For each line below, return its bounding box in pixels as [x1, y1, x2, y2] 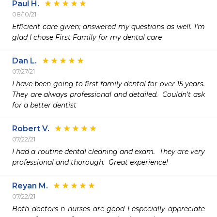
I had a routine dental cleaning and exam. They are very [12, 147, 205, 156]
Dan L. [12, 56, 37, 65]
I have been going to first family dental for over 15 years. [12, 79, 205, 88]
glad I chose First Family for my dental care [12, 33, 164, 42]
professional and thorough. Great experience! [12, 158, 168, 167]
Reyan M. [12, 181, 48, 190]
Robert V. [12, 124, 49, 133]
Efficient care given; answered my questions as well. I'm [12, 22, 205, 31]
